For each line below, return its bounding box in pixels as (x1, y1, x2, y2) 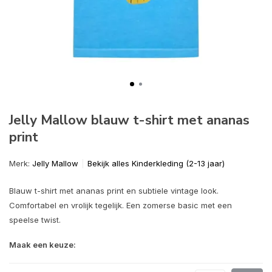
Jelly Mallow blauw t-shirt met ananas (9, 111, 250, 129)
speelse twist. (9, 215, 61, 225)
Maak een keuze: (9, 240, 76, 250)
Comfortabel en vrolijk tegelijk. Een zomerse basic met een (9, 200, 232, 210)
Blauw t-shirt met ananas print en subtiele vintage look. (9, 186, 219, 195)
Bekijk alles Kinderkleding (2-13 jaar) (87, 158, 225, 168)
